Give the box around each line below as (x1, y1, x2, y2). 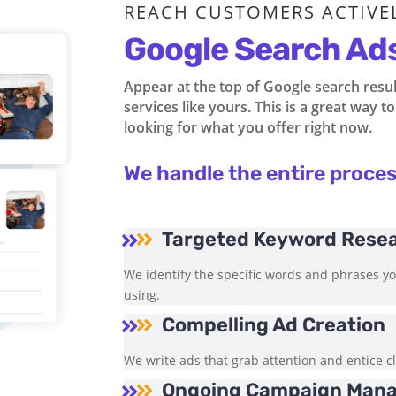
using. (124, 286, 161, 304)
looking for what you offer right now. (124, 117, 373, 137)
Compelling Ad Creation (162, 313, 386, 338)
